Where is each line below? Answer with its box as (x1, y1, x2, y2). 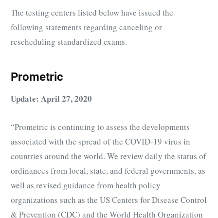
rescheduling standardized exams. (11, 36, 127, 48)
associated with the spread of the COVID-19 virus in (11, 135, 190, 147)
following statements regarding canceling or (11, 21, 162, 33)
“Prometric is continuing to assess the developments (11, 121, 190, 132)
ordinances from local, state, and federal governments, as (11, 164, 205, 176)
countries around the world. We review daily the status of (11, 150, 206, 162)
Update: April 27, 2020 (11, 92, 92, 105)
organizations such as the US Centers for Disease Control (11, 194, 207, 205)
